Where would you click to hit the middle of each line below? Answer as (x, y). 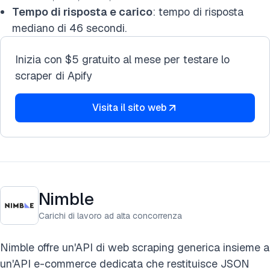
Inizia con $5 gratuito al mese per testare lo (122, 59)
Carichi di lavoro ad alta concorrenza (110, 216)
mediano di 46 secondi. (69, 28)
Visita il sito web (129, 108)
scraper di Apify (54, 76)
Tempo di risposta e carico (82, 12)
